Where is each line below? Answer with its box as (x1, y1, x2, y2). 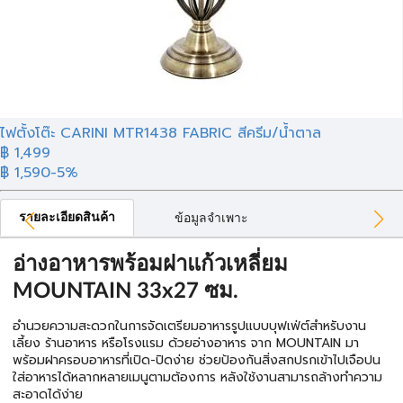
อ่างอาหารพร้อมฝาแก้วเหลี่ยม (13, 254, 288, 275)
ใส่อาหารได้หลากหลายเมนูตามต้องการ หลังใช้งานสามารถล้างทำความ (13, 368, 382, 387)
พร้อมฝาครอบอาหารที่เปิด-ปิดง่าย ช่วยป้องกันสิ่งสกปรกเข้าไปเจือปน (13, 351, 381, 370)
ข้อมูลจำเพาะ (175, 212, 248, 225)
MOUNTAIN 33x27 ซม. (13, 281, 238, 302)
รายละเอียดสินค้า (19, 211, 115, 224)
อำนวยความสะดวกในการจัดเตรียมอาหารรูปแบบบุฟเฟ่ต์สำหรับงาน (13, 317, 366, 336)
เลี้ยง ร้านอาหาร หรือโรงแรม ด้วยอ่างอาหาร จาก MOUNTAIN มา (13, 334, 359, 353)
